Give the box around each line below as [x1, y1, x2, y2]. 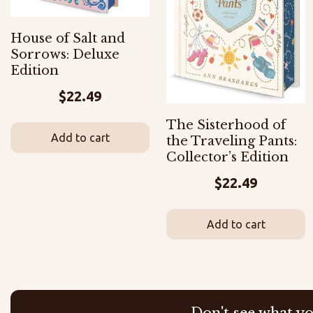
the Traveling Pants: [166, 133, 297, 149]
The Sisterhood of [166, 117, 286, 133]
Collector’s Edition [166, 149, 289, 165]
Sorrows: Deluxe [10, 46, 119, 62]
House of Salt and [10, 30, 125, 46]
